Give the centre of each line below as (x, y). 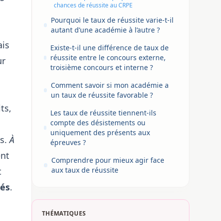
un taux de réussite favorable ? (102, 95)
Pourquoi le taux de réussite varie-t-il (112, 20)
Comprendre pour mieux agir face (108, 160)
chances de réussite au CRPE (93, 5)
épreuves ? (68, 142)
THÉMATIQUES (64, 213)
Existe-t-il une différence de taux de (110, 48)
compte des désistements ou (98, 123)
